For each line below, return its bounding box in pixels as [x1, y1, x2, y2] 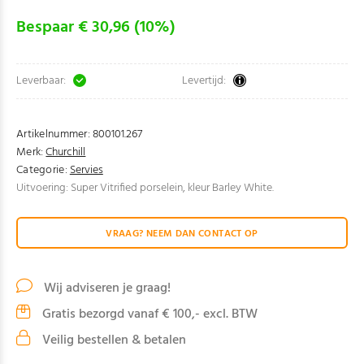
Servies [69, 161, 103, 180]
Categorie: [16, 161, 67, 180]
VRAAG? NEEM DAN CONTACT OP [106, 225, 258, 242]
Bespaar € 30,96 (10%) [16, 15, 175, 41]
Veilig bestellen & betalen [39, 330, 186, 351]
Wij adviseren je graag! [41, 278, 171, 299]
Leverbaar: [16, 71, 66, 90]
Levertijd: [182, 71, 226, 90]
